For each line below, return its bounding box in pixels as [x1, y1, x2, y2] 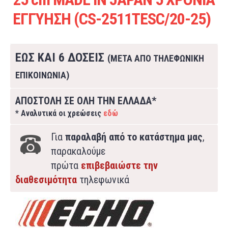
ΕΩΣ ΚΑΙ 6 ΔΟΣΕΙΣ [15, 50, 107, 65]
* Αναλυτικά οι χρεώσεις [15, 108, 103, 118]
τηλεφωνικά [77, 174, 129, 186]
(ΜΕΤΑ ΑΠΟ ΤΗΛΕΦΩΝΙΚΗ [107, 53, 204, 64]
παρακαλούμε [51, 145, 105, 157]
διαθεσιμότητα [15, 174, 77, 186]
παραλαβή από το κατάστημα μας [65, 131, 203, 143]
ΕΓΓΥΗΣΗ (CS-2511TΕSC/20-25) [13, 9, 211, 28]
